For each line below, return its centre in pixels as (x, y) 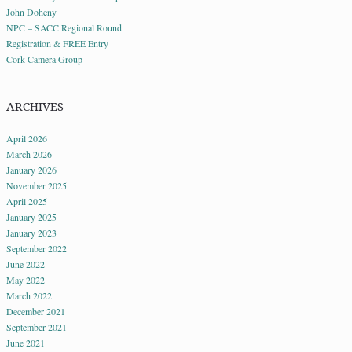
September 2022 (37, 249)
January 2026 (31, 170)
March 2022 (29, 296)
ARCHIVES (35, 107)
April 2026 (27, 139)
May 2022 (26, 280)
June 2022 (26, 264)
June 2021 (26, 343)
